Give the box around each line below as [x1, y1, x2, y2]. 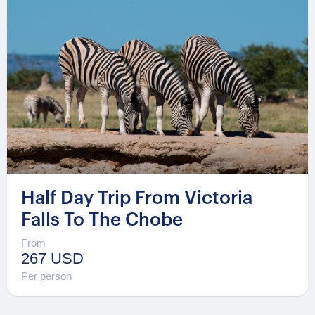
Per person [21, 269, 72, 282]
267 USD [21, 249, 84, 267]
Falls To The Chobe [21, 211, 183, 230]
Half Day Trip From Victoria [21, 189, 252, 208]
